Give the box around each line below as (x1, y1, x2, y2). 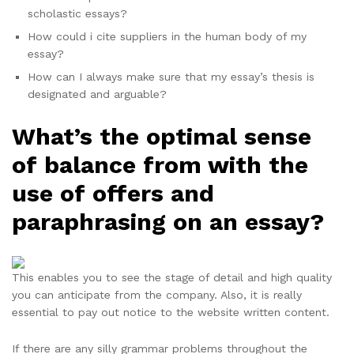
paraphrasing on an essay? (12, 208, 324, 236)
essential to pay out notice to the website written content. (12, 305, 330, 318)
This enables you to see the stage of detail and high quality (12, 270, 332, 284)
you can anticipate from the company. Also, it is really (12, 288, 302, 301)
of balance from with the (12, 151, 308, 179)
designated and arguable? (28, 88, 167, 101)
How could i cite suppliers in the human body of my (28, 30, 307, 43)
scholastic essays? (28, 7, 127, 21)
